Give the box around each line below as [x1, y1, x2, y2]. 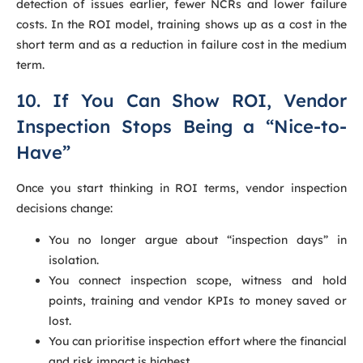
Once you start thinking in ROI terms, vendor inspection [16, 180, 347, 195]
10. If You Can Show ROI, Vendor [16, 88, 347, 112]
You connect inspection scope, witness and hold [49, 273, 347, 288]
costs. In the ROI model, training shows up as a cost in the [16, 17, 347, 32]
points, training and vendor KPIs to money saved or [49, 293, 347, 309]
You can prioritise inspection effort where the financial [49, 334, 347, 349]
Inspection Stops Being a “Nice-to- [16, 114, 347, 138]
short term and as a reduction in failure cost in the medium [16, 37, 347, 53]
